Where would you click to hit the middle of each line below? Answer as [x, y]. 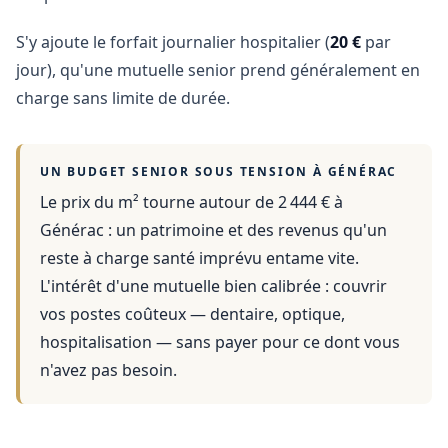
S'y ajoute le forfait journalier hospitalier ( [173, 42]
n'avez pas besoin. [108, 370]
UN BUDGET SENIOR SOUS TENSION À [184, 171]
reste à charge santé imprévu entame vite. [199, 258]
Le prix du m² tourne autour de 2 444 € [185, 202]
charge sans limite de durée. [123, 98]
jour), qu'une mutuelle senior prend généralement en [218, 70]
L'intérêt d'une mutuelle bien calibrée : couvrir [213, 286]
